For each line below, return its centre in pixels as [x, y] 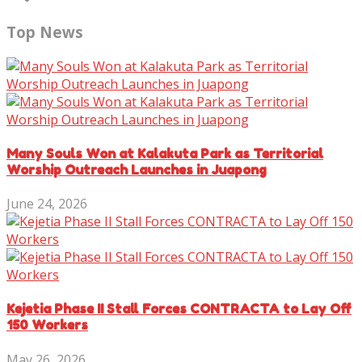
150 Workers [47, 325]
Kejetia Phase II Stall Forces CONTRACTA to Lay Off [179, 309]
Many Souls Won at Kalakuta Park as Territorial [165, 153]
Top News [45, 32]
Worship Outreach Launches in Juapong [137, 169]
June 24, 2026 [47, 204]
